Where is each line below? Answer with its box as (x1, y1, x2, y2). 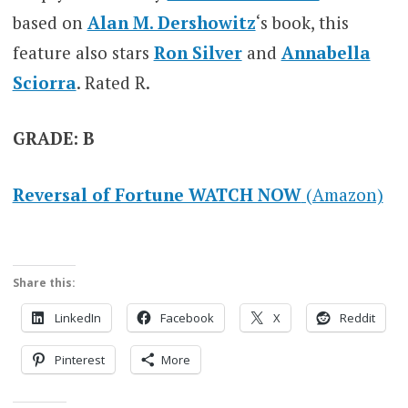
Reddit (339, 310, 375, 327)
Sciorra (12, 70, 76, 94)
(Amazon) (301, 182, 383, 206)
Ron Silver (153, 40, 242, 64)
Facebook (159, 310, 214, 327)
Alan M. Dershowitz (87, 10, 256, 34)
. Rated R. (76, 70, 150, 94)
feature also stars (12, 40, 154, 64)
